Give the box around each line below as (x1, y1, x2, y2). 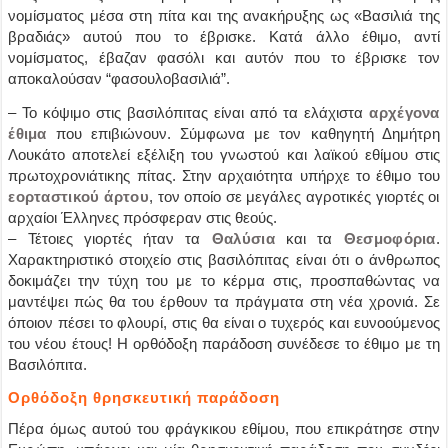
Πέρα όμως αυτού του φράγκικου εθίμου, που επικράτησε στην (8, 419, 440, 437)
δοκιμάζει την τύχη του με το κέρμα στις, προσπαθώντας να (8, 271, 440, 289)
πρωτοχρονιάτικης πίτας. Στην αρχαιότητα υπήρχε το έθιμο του (8, 166, 440, 184)
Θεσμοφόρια (343, 229, 436, 247)
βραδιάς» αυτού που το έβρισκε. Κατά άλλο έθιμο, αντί (8, 27, 440, 45)
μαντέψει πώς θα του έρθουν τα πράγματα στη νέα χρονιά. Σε (8, 292, 440, 310)
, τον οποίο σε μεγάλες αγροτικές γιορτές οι (148, 187, 440, 205)
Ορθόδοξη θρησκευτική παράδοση (8, 388, 281, 406)
